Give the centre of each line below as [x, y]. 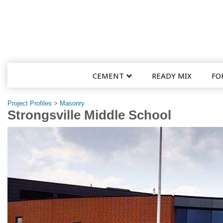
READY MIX [172, 76]
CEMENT [108, 76]
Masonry [72, 104]
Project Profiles [30, 104]
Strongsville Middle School [89, 115]
